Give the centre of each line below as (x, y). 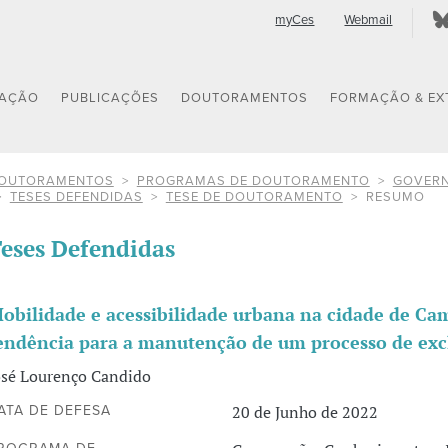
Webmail (368, 20)
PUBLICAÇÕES (110, 98)
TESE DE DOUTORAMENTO (254, 197)
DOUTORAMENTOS (245, 98)
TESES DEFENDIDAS (76, 197)
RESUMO (395, 197)
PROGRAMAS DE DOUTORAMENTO (253, 181)
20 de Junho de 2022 (305, 412)
